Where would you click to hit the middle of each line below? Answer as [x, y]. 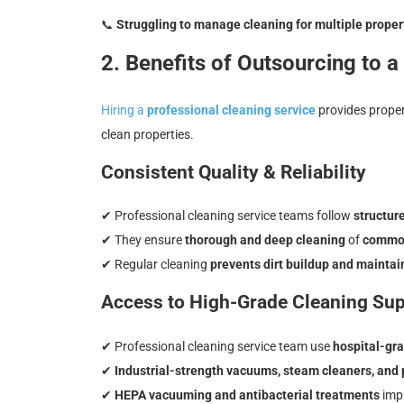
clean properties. [147, 134]
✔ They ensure [143, 240]
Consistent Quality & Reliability [234, 172]
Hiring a [124, 110]
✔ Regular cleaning [156, 265]
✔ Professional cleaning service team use [217, 346]
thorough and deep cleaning [265, 240]
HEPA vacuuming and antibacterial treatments [247, 395]
